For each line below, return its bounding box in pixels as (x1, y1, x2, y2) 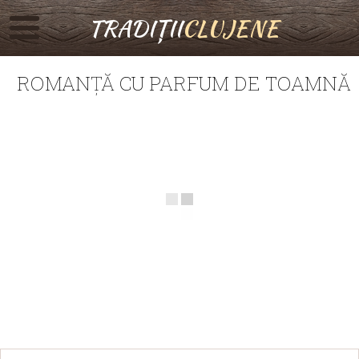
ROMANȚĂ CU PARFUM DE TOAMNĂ (16, 71, 351, 96)
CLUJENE (182, 12, 279, 44)
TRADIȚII (88, 12, 182, 44)
